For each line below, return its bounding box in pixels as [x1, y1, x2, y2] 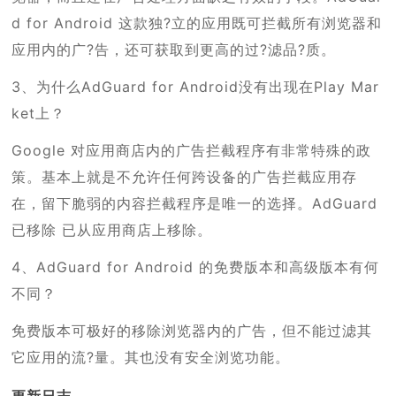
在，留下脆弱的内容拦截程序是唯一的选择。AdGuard [11, 194, 378, 212]
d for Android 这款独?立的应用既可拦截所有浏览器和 [11, 13, 383, 32]
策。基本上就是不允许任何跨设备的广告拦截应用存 [11, 167, 358, 186]
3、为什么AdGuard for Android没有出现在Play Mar [11, 77, 380, 95]
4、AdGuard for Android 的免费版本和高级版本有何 [11, 257, 380, 276]
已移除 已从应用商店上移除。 [11, 220, 213, 239]
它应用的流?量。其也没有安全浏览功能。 [11, 347, 291, 366]
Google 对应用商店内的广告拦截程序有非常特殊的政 [11, 141, 372, 159]
